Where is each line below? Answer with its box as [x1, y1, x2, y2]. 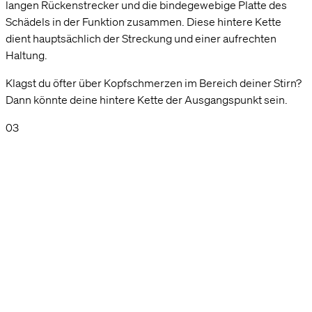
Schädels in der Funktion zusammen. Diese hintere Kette [6, 14, 281, 29]
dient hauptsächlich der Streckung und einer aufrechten [6, 31, 276, 45]
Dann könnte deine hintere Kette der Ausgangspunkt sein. [6, 92, 288, 107]
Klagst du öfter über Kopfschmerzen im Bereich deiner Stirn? [6, 75, 302, 90]
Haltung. [6, 47, 47, 62]
